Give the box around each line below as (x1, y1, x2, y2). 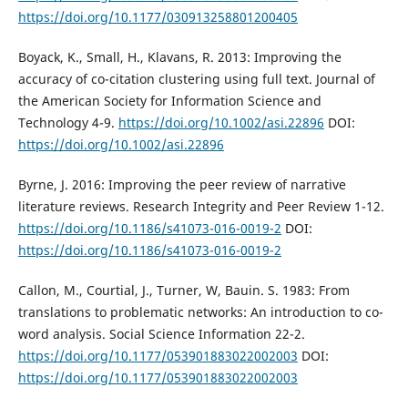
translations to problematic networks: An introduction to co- (17, 302, 383, 321)
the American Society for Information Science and (17, 91, 321, 109)
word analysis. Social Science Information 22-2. (17, 324, 305, 342)
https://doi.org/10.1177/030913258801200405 (17, 7, 298, 25)
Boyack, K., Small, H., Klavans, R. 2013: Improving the (17, 47, 342, 66)
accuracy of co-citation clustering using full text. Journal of (17, 69, 375, 87)
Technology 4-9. (17, 113, 118, 131)
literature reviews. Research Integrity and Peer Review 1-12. (17, 197, 384, 215)
